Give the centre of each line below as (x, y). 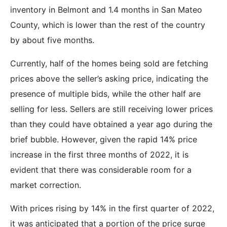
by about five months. (52, 40)
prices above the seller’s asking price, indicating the (109, 78)
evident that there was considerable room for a (101, 169)
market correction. (46, 185)
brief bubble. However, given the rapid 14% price (104, 139)
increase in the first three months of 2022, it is (99, 154)
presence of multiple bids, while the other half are (105, 93)
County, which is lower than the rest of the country (108, 25)
